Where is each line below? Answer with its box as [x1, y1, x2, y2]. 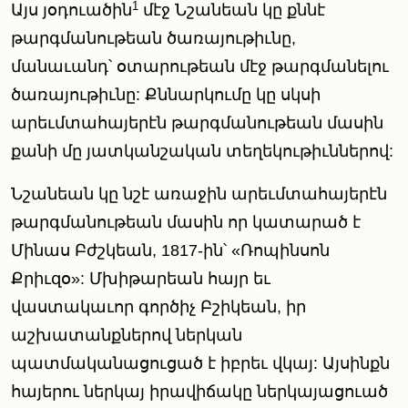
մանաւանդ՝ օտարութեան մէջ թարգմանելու [11, 57, 389, 76]
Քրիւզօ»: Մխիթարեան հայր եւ [11, 270, 270, 289]
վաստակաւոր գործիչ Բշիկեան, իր [11, 298, 306, 317]
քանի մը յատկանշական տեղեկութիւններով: [11, 142, 393, 161]
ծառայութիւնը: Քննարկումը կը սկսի [11, 86, 321, 105]
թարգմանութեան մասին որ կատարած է [11, 213, 361, 232]
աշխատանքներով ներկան [11, 326, 242, 345]
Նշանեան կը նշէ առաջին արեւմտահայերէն [11, 185, 387, 204]
